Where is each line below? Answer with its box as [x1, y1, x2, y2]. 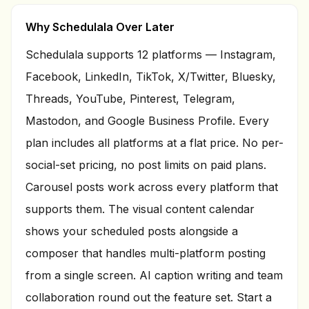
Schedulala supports [26, 48, 137, 61]
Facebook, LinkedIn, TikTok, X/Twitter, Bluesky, [26, 70, 276, 83]
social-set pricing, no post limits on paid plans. [26, 158, 266, 172]
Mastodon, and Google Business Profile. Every [26, 114, 269, 128]
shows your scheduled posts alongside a [26, 224, 238, 238]
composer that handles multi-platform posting [26, 246, 266, 260]
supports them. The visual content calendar [26, 202, 255, 216]
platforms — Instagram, [148, 48, 276, 61]
